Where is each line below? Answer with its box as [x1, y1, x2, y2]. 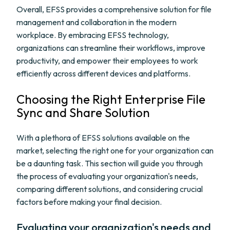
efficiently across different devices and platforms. [16, 68, 190, 79]
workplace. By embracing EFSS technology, [16, 30, 169, 40]
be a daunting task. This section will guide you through [16, 158, 203, 168]
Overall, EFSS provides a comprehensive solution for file [16, 4, 212, 14]
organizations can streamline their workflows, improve [16, 43, 205, 53]
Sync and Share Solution [16, 105, 150, 120]
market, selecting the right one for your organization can [16, 145, 214, 156]
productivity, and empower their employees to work [16, 55, 198, 66]
